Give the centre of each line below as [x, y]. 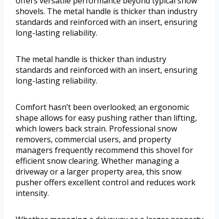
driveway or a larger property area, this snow [99, 172]
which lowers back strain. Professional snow [96, 129]
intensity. [32, 193]
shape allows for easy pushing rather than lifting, [106, 118]
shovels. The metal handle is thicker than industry [107, 11]
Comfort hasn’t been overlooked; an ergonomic [102, 107]
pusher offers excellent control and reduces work [106, 183]
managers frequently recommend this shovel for [104, 150]
